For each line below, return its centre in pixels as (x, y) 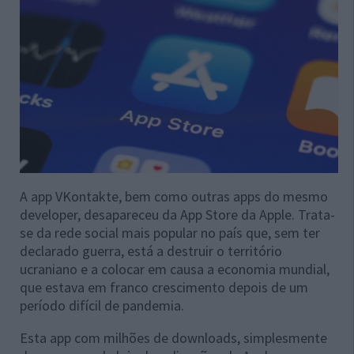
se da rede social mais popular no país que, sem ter (170, 233)
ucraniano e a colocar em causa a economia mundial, (175, 269)
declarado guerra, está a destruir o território (151, 251)
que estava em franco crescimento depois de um (164, 288)
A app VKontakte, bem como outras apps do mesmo (174, 197)
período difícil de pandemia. (102, 306)
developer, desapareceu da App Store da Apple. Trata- (177, 215)
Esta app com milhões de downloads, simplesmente (173, 338)
